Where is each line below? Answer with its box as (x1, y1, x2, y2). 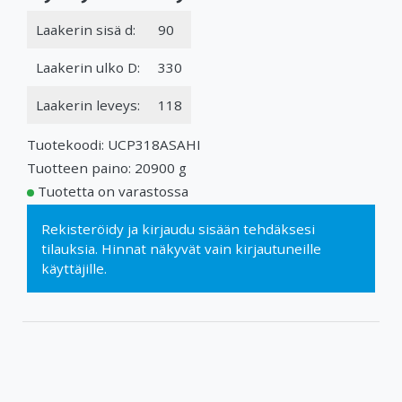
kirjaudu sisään (142, 219, 240, 238)
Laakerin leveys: (36, 95, 140, 114)
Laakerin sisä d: (36, 20, 135, 39)
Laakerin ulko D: (36, 57, 140, 76)
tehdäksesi (240, 219, 315, 238)
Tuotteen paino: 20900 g (27, 158, 187, 177)
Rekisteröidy (41, 219, 124, 238)
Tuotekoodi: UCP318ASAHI (27, 135, 201, 153)
